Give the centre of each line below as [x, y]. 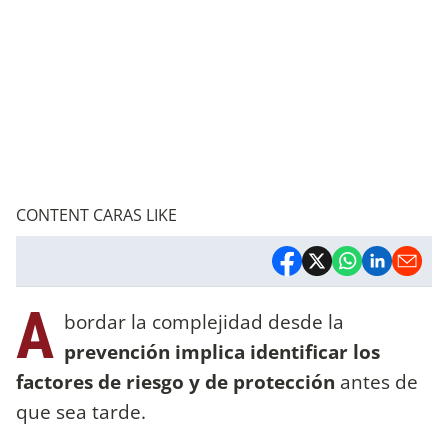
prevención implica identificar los [222, 351]
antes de [376, 381]
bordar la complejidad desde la [204, 321]
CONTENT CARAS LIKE [96, 214]
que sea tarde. [81, 411]
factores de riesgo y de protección [175, 381]
